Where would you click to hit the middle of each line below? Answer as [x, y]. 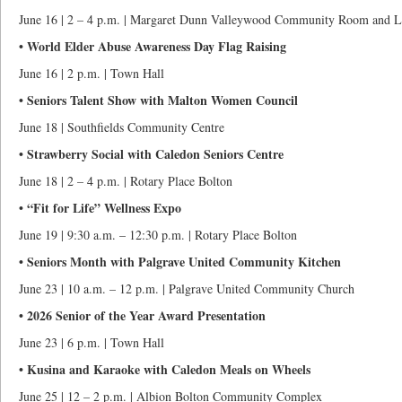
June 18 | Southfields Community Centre [122, 127]
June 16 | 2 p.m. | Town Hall [92, 73]
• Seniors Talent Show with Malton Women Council [158, 100]
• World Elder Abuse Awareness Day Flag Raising [153, 46]
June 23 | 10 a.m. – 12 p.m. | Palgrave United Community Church [187, 288]
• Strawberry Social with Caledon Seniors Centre [151, 154]
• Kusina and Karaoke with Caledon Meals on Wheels [165, 369]
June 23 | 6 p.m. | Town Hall [92, 342]
